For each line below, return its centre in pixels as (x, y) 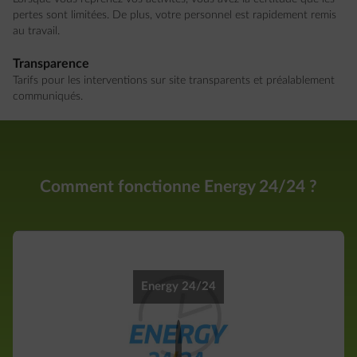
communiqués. (48, 96)
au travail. (36, 31)
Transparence (51, 64)
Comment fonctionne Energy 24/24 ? (178, 187)
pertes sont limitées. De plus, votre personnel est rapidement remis (175, 15)
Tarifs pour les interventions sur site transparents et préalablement (174, 80)
